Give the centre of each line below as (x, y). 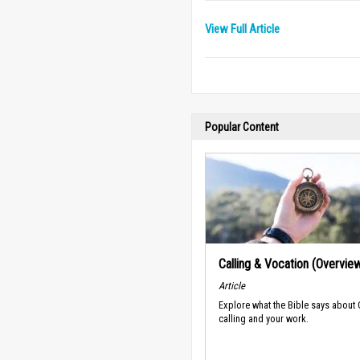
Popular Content (242, 127)
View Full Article (242, 29)
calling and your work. (264, 319)
